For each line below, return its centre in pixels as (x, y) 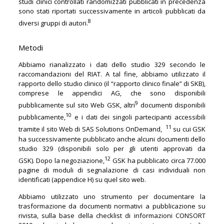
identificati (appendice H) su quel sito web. (83, 179)
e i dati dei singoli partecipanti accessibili (138, 117)
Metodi (30, 47)
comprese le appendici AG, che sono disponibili (112, 93)
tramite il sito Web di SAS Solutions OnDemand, (92, 129)
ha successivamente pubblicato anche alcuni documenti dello (112, 139)
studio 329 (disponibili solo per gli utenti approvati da (112, 148)
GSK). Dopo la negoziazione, (61, 160)
